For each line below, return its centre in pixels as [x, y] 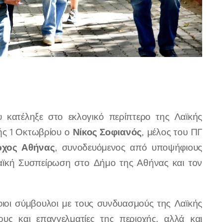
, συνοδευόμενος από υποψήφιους [128, 147]
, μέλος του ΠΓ [172, 132]
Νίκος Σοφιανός [107, 132]
